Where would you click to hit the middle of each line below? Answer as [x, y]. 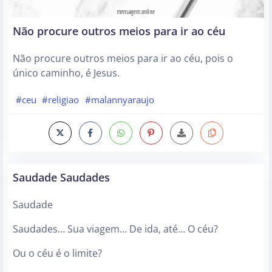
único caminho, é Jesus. [66, 73]
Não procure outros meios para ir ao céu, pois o [123, 58]
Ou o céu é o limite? [57, 253]
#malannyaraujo [119, 99]
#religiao [61, 99]
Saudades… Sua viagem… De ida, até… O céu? [115, 229]
